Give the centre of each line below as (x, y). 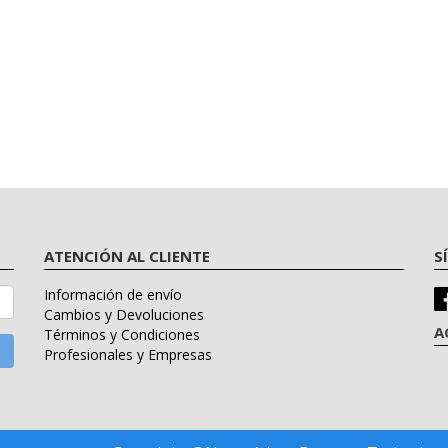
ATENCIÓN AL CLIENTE (127, 256)
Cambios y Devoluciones (124, 315)
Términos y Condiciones (122, 335)
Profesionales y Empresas (128, 355)
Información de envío (113, 295)
